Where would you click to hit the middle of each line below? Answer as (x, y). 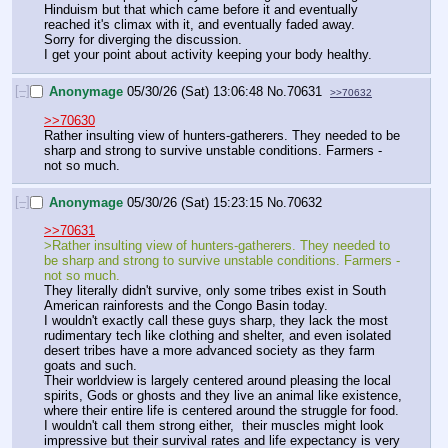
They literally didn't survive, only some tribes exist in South (215, 291)
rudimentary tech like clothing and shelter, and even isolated (217, 336)
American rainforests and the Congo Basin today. (186, 306)
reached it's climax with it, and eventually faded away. (199, 24)
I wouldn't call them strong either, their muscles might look (214, 426)
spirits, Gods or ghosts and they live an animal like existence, (223, 396)
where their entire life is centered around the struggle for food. (221, 411)
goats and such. (90, 366)
